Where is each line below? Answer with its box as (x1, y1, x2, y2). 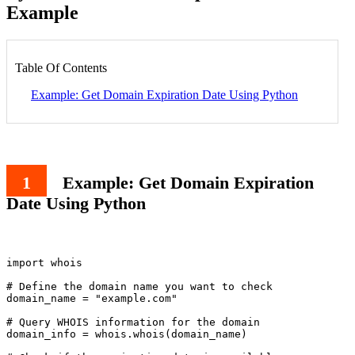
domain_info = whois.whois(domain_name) (6, 328, 247, 341)
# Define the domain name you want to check (6, 281, 273, 293)
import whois (6, 257, 82, 269)
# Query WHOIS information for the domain (6, 316, 260, 329)
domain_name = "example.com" (6, 292, 177, 305)
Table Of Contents (15, 60, 107, 74)
